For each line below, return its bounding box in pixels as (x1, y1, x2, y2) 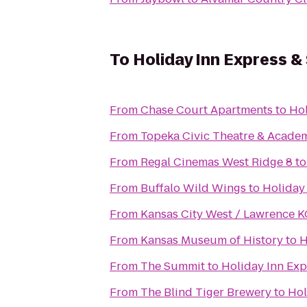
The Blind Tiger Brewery (140, 284, 271, 300)
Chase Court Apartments (140, 102, 273, 118)
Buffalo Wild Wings (140, 180, 246, 196)
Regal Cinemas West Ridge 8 (140, 154, 293, 170)
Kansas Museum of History (140, 232, 283, 248)
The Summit (140, 258, 205, 274)
